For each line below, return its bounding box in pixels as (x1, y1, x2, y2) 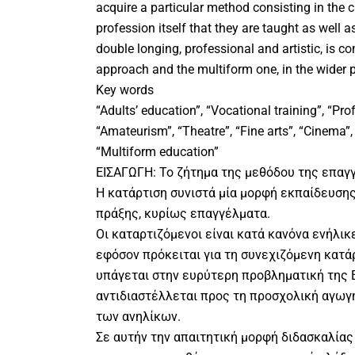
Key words (95, 82, 154, 98)
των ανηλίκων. (95, 309, 181, 325)
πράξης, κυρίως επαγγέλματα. (95, 206, 270, 222)
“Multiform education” (95, 144, 219, 160)
